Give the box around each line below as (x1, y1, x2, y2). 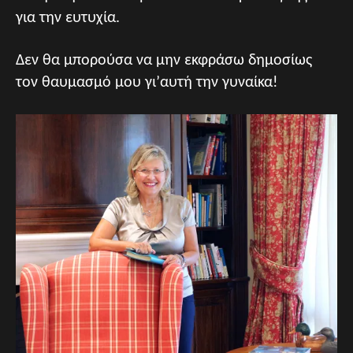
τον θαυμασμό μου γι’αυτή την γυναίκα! (16, 75, 278, 91)
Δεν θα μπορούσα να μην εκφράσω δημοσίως (16, 53, 312, 69)
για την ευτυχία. (16, 10, 120, 26)
